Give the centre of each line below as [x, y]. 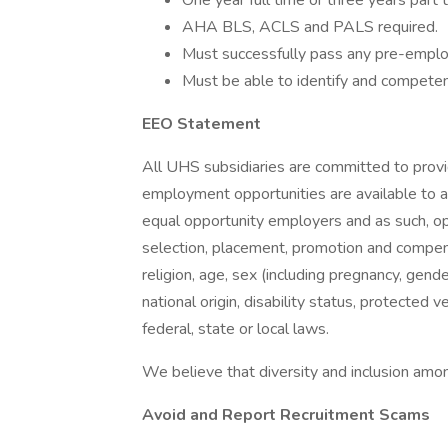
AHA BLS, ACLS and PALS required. [310, 27]
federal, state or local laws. [235, 329]
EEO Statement [201, 124]
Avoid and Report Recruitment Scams [286, 415]
